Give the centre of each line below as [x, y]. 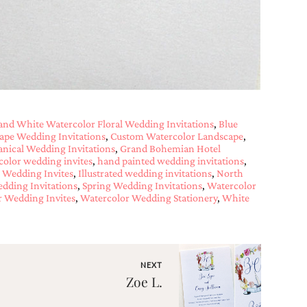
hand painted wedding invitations [170, 161]
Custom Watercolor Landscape [176, 136]
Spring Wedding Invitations [142, 185]
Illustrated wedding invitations [145, 173]
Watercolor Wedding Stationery [148, 198]
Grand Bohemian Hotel [170, 148]
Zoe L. [144, 282]
